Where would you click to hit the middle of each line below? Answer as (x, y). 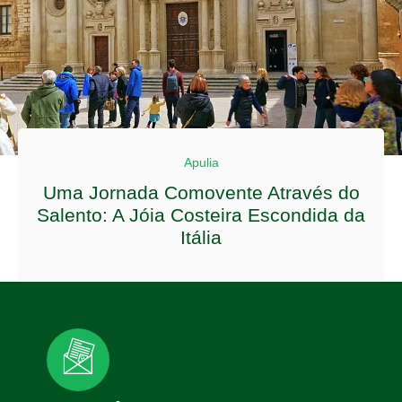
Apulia (201, 162)
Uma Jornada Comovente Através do (201, 192)
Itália (201, 237)
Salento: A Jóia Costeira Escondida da (201, 214)
